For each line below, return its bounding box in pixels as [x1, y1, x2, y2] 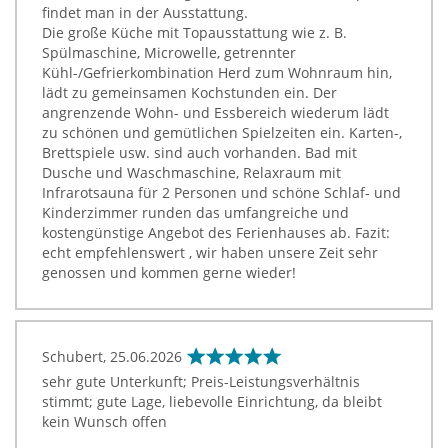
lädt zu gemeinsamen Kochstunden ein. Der [42, 82, 337, 102]
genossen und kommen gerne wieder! [42, 262, 296, 282]
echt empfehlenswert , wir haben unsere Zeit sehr [42, 242, 378, 262]
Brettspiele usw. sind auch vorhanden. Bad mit [42, 142, 357, 162]
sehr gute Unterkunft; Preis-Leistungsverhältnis [42, 371, 360, 391]
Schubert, [42, 346, 106, 366]
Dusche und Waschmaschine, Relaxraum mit [42, 162, 341, 182]
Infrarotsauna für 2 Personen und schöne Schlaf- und [42, 182, 401, 202]
